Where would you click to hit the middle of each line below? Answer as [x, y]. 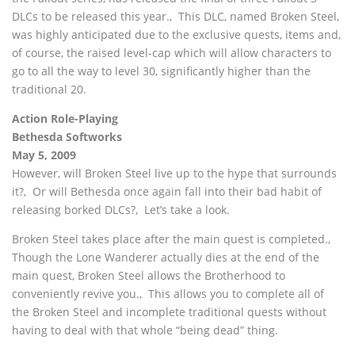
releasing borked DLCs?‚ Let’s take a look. [121, 210]
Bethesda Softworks [67, 137]
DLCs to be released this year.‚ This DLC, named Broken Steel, [176, 16]
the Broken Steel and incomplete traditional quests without [169, 312]
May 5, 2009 [44, 155]
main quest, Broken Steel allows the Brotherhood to [149, 275]
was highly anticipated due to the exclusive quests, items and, [176, 34]
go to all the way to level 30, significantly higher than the [161, 71]
